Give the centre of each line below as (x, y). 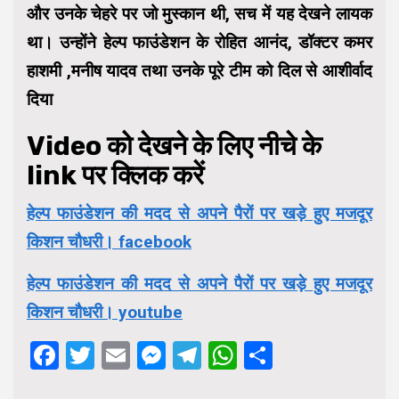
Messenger (237, 356)
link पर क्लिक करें (115, 176)
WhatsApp (303, 356)
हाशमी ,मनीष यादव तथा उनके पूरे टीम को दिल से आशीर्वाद (199, 71)
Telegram (261, 356)
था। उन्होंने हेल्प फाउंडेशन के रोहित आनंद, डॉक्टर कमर (199, 43)
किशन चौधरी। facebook (109, 242)
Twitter (140, 356)
